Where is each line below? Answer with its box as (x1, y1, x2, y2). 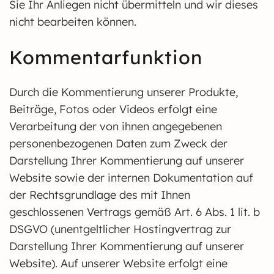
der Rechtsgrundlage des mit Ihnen (9, 188, 190, 202)
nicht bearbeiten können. (9, 15, 136, 29)
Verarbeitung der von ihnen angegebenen (9, 119, 222, 133)
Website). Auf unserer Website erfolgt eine (9, 256, 228, 270)
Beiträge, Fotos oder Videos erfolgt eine (9, 102, 217, 116)
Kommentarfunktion (9, 45, 202, 69)
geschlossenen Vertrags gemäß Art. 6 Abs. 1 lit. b (9, 205, 260, 219)
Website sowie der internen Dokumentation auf (9, 171, 253, 185)
